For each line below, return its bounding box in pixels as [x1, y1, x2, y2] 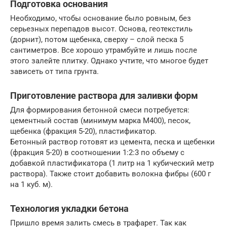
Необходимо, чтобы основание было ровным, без [10, 14, 191, 23]
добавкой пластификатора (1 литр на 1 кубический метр [10, 159, 214, 168]
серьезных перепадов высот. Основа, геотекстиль [10, 24, 193, 34]
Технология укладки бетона [10, 203, 129, 214]
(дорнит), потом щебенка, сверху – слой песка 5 [10, 35, 183, 45]
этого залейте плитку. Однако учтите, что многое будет [10, 56, 208, 66]
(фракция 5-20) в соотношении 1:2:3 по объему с [10, 148, 184, 158]
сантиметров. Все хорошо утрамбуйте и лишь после [10, 46, 197, 55]
